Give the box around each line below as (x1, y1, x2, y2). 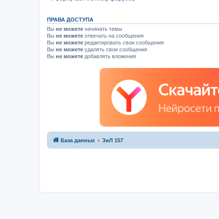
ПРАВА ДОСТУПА (47, 17, 93, 23)
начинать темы (83, 26, 122, 32)
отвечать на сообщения (83, 33, 144, 39)
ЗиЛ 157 (102, 137, 123, 143)
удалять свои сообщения (83, 46, 147, 53)
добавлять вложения (83, 53, 136, 60)
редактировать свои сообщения (83, 40, 164, 46)
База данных (61, 137, 95, 143)
